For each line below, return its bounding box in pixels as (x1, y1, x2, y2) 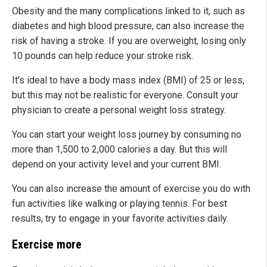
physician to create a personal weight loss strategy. (12, 104, 226, 116)
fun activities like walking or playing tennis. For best (12, 198, 227, 210)
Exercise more (12, 237, 82, 252)
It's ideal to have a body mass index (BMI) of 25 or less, (12, 74, 244, 86)
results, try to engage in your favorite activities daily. (12, 213, 228, 225)
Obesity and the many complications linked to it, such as (12, 5, 245, 17)
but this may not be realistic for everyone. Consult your (12, 89, 238, 101)
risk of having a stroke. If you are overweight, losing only (12, 35, 246, 47)
